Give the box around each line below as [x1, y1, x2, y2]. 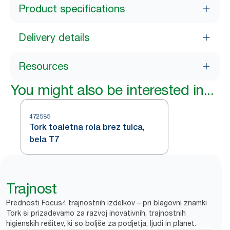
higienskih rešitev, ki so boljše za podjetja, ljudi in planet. [6, 219, 196, 227]
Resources [18, 60, 68, 72]
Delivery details [18, 31, 89, 44]
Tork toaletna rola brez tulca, [29, 122, 145, 132]
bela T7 [29, 135, 59, 144]
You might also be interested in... [10, 81, 214, 99]
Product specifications [18, 3, 125, 15]
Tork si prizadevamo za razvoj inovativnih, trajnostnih [6, 208, 186, 217]
